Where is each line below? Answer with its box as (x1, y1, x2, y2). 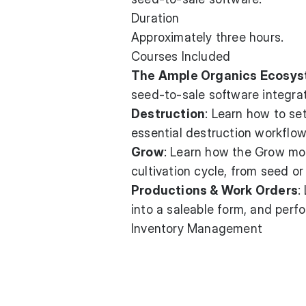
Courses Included (131, 49, 231, 64)
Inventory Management (131, 221, 262, 236)
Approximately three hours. (131, 30, 284, 44)
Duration (131, 11, 180, 25)
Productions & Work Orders (131, 183, 298, 197)
